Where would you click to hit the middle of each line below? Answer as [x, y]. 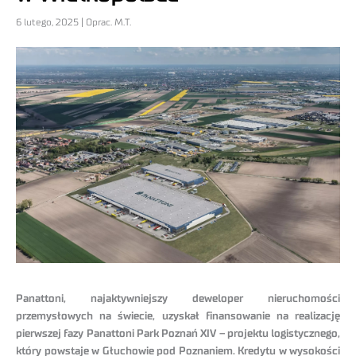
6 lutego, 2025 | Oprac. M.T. [74, 23]
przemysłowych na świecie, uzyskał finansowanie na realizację [178, 317]
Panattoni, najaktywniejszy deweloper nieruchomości [178, 299]
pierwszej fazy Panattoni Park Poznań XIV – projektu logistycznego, [178, 334]
